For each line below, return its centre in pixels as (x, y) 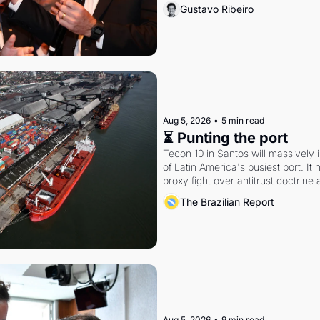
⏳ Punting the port (225, 138)
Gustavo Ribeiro (216, 9)
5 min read (242, 121)
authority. (184, 194)
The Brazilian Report (227, 201)
